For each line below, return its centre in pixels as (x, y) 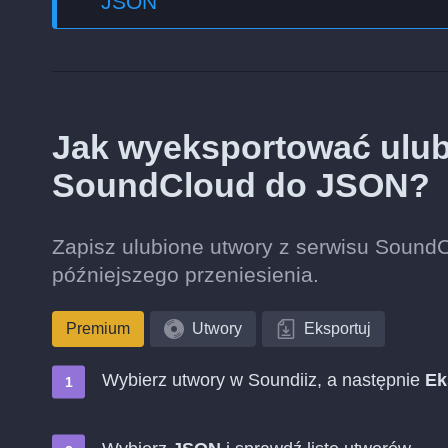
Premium (98, 328)
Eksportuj (337, 328)
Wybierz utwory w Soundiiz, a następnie (263, 380)
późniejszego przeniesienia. (185, 274)
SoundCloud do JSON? (241, 185)
